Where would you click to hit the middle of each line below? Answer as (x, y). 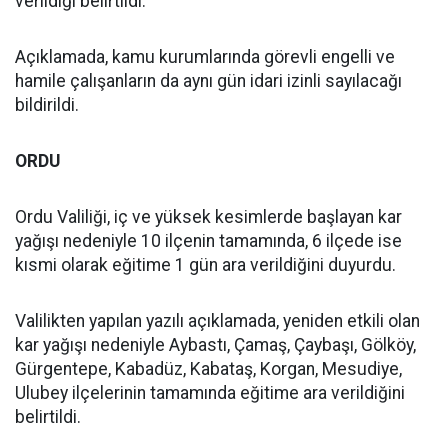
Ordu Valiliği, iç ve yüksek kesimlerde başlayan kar (208, 217)
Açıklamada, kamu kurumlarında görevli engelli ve (205, 57)
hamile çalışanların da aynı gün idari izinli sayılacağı (208, 81)
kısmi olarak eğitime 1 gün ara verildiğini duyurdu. (205, 265)
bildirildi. (47, 105)
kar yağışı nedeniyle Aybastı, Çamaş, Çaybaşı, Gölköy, (215, 345)
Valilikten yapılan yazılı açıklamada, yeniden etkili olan (217, 321)
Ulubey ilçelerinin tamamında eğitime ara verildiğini (210, 393)
